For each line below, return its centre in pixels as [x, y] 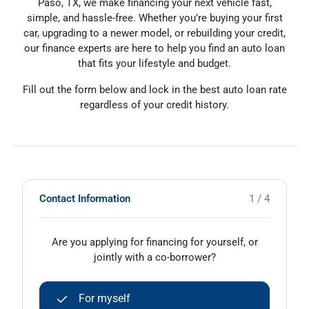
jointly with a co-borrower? [154, 257]
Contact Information [85, 199]
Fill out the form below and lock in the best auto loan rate [154, 90]
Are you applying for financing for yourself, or [154, 242]
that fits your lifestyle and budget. [154, 63]
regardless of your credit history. [154, 105]
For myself [104, 298]
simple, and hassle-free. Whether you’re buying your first [154, 18]
